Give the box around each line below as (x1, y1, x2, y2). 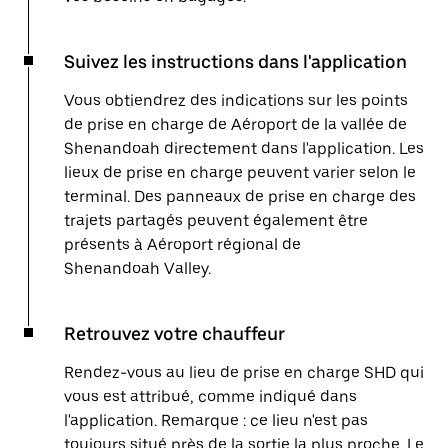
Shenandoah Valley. (64, 259, 211, 278)
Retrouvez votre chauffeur (64, 323, 285, 344)
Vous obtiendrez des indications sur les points (64, 91, 408, 110)
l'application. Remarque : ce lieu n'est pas (64, 411, 368, 430)
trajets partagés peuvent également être (64, 211, 368, 230)
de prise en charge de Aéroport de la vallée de (64, 115, 407, 134)
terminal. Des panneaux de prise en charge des (64, 187, 416, 206)
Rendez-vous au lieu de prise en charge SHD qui (64, 363, 424, 382)
